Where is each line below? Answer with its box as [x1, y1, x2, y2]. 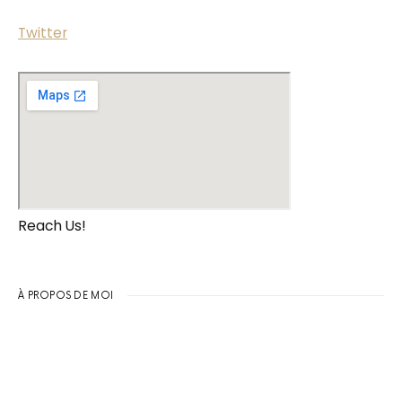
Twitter [18, 23, 67, 42]
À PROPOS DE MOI [18, 290, 114, 301]
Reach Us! [18, 216, 86, 235]
